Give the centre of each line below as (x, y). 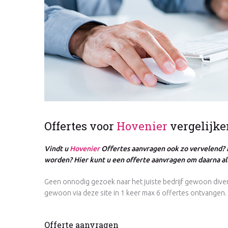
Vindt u (57, 149)
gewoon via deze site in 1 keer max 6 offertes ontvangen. (135, 193)
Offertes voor (80, 126)
